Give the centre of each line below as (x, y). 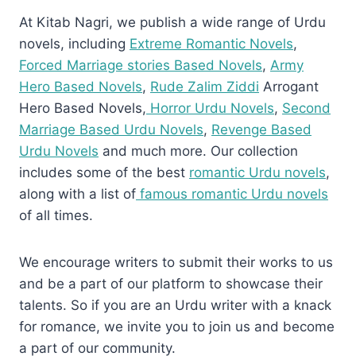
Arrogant (289, 87)
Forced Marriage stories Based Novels (141, 66)
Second (306, 108)
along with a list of (77, 194)
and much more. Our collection (198, 151)
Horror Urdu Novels (210, 108)
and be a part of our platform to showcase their (171, 284)
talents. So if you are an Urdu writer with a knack (175, 306)
